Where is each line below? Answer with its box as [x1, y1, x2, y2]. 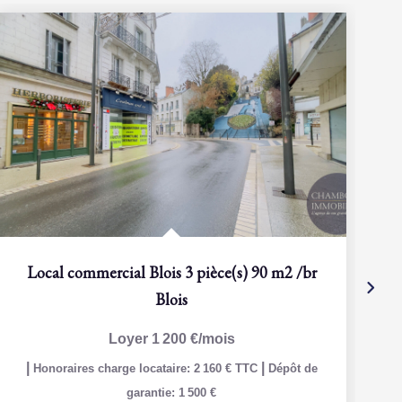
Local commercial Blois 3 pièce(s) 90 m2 [26, 262, 293, 283]
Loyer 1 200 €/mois [108, 331, 235, 346]
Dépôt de [267, 362, 318, 375]
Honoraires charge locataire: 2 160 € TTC [32, 362, 261, 375]
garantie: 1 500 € [127, 386, 216, 399]
